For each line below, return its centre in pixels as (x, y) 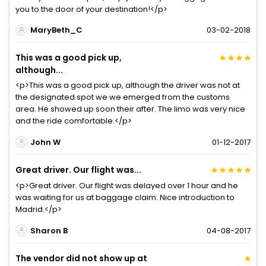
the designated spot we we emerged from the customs (123, 97)
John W (45, 142)
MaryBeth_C (56, 30)
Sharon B (49, 230)
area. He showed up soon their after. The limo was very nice (130, 109)
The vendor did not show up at (81, 259)
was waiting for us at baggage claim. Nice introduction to (125, 198)
